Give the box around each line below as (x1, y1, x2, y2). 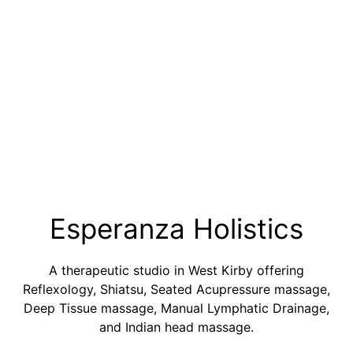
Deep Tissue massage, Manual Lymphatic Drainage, (24, 299, 329, 316)
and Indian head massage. (99, 318, 254, 335)
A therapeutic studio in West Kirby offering (49, 262, 304, 278)
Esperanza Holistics (50, 211, 303, 245)
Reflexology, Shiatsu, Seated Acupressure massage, (23, 281, 330, 297)
